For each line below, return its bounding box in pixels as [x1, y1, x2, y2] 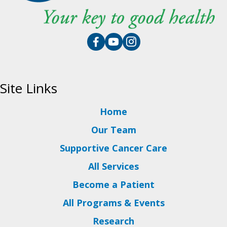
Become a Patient [72, 178, 155, 191]
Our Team [91, 124, 136, 136]
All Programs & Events [62, 197, 165, 209]
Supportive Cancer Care [60, 142, 167, 155]
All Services [88, 160, 139, 173]
